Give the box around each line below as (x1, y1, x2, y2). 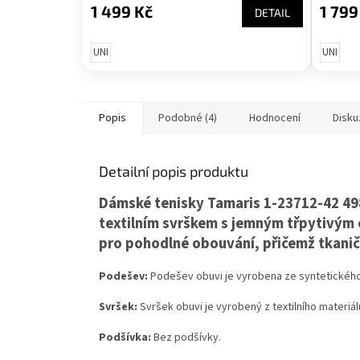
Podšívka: (99, 329, 153, 346)
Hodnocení (249, 109, 301, 126)
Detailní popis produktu (99, 162, 248, 180)
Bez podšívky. (153, 329, 221, 346)
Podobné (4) (158, 109, 217, 126)
